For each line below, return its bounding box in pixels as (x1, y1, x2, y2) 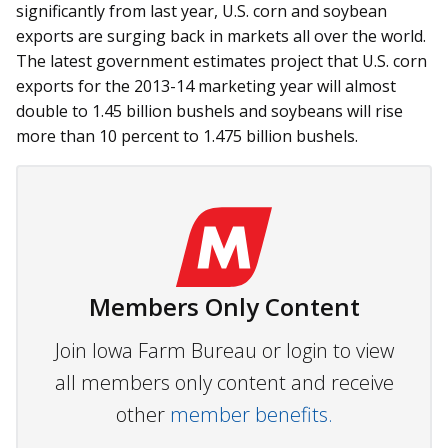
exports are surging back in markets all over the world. (16, 25, 426, 48)
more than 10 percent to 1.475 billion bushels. (16, 125, 358, 148)
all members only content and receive (54, 369, 394, 397)
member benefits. (169, 401, 333, 429)
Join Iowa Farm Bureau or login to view (54, 337, 394, 365)
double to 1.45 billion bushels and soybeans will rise (16, 100, 403, 123)
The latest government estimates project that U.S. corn (16, 50, 427, 73)
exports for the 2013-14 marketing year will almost (16, 75, 396, 98)
